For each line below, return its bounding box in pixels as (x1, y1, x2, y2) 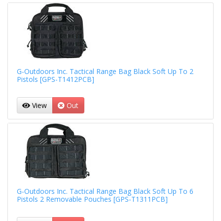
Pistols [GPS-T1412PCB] (16, 74, 94, 84)
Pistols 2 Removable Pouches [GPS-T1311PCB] (16, 194, 168, 204)
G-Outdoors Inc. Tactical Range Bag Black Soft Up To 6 (16, 186, 193, 196)
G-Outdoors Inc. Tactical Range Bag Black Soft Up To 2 (16, 66, 193, 76)
